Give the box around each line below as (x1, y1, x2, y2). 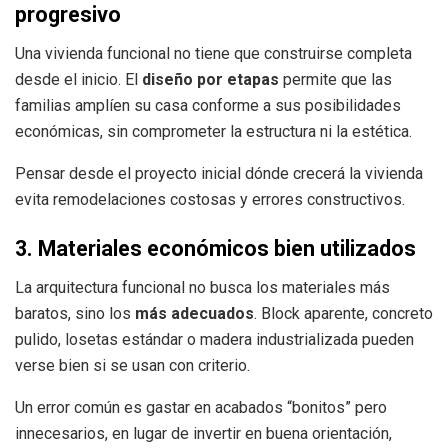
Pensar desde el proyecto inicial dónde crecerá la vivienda (15, 163, 423, 183)
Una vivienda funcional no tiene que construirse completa (15, 43, 412, 63)
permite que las (279, 69, 392, 89)
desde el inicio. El (15, 69, 142, 89)
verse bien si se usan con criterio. (15, 356, 250, 376)
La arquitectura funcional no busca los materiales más (15, 278, 390, 298)
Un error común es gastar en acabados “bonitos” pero (15, 398, 387, 418)
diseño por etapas (142, 69, 279, 89)
